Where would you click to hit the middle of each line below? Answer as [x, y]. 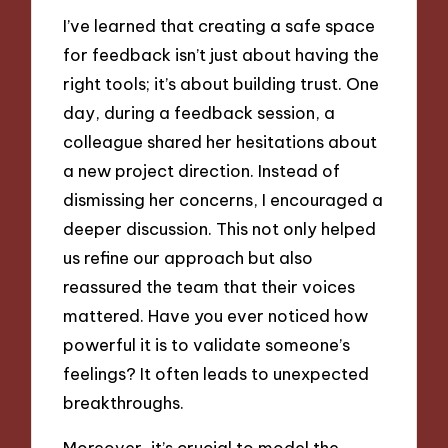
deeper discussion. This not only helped [220, 229]
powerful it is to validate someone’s [207, 345]
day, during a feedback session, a [199, 113]
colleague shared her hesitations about [220, 142]
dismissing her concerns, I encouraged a [223, 200]
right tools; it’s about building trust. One [221, 84]
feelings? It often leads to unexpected [216, 374]
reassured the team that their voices [209, 287]
